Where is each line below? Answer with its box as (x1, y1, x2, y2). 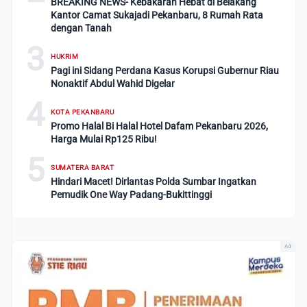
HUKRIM (51, 53, 78, 60)
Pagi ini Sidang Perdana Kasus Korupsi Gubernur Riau (51, 65, 279, 76)
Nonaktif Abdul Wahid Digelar (51, 78, 175, 89)
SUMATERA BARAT (51, 164, 114, 171)
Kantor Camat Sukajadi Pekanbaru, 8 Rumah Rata (51, 10, 263, 21)
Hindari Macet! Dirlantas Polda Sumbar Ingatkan (51, 176, 256, 187)
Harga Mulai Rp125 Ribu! (51, 134, 157, 145)
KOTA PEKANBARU (51, 108, 114, 116)
